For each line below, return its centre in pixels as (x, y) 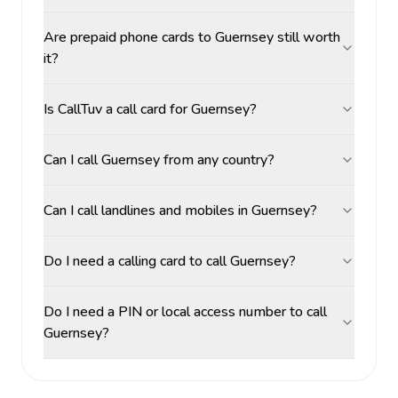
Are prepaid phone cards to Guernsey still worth (192, 37)
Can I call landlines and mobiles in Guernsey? (180, 211)
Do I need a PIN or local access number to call (185, 312)
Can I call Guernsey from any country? (159, 160)
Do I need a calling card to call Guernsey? (170, 261)
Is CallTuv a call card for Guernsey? (150, 109)
